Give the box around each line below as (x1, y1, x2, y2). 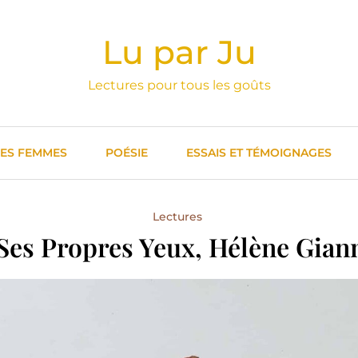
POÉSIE (105, 145, 148, 160)
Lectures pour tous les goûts (87, 78, 271, 93)
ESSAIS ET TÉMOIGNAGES (186, 145, 332, 160)
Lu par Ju (101, 32, 257, 72)
